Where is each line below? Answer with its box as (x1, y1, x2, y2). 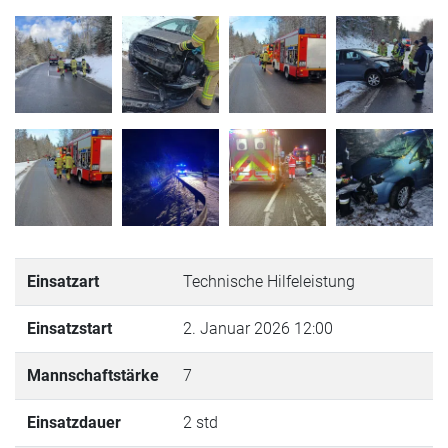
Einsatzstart (27, 318, 112, 338)
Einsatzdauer (27, 412, 121, 432)
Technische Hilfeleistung (183, 271, 355, 291)
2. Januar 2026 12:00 (183, 318, 333, 338)
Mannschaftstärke (27, 365, 159, 385)
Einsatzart (27, 271, 99, 291)
